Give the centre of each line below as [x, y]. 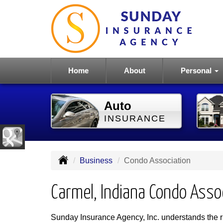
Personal [197, 70]
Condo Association [157, 161]
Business [96, 161]
